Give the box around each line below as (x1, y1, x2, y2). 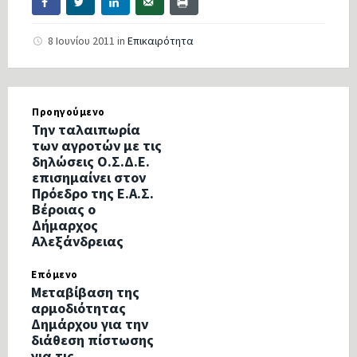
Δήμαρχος (32, 216, 98, 235)
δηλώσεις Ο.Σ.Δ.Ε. (32, 152, 150, 171)
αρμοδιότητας (31, 299, 126, 318)
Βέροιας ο (32, 200, 96, 219)
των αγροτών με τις (32, 136, 162, 155)
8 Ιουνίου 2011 (48, 33, 117, 49)
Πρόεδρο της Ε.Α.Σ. (32, 184, 154, 203)
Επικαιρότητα (127, 33, 194, 49)
